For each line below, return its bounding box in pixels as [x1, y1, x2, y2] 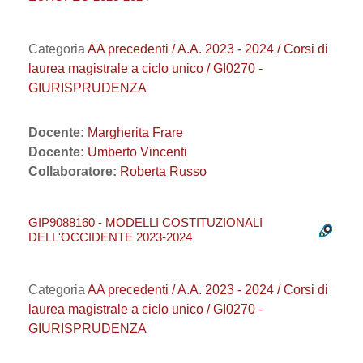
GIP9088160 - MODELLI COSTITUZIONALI [28, 216, 263, 229]
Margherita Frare [88, 126, 183, 139]
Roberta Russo [120, 164, 207, 178]
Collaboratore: [28, 164, 120, 178]
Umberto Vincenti [88, 145, 187, 159]
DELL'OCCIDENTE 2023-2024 [28, 230, 192, 244]
